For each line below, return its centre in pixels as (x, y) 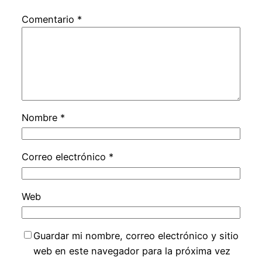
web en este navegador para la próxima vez (132, 251)
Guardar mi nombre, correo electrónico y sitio (136, 236)
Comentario (49, 19)
